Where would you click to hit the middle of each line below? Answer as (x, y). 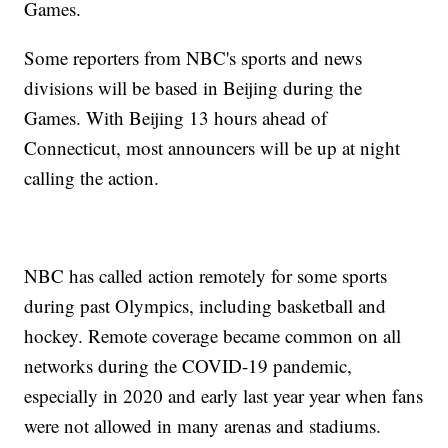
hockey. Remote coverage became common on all (213, 336)
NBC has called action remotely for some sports (206, 276)
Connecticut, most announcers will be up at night (212, 148)
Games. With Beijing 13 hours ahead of (176, 118)
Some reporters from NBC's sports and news (193, 58)
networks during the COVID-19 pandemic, (188, 366)
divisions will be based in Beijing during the (193, 88)
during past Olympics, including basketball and (205, 306)
